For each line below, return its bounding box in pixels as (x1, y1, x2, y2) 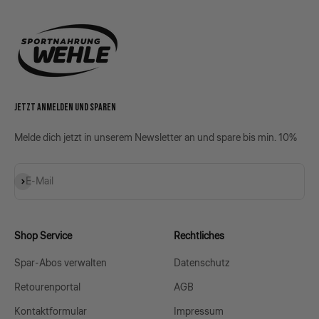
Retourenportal (14, 280, 80, 295)
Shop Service (14, 229, 72, 244)
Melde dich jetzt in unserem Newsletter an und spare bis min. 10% (14, 130, 297, 145)
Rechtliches (174, 229, 224, 244)
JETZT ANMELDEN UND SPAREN (14, 100, 116, 113)
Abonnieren (14, 172, 64, 187)
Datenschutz (174, 256, 229, 271)
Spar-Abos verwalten (14, 256, 107, 271)
